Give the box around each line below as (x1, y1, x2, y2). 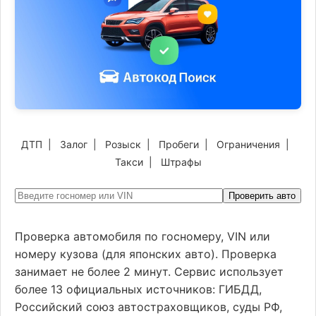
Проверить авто (229, 190, 296, 201)
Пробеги (159, 138, 199, 150)
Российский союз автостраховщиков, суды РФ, (15, 300, 282, 314)
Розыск (105, 138, 141, 150)
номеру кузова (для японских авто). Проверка (15, 247, 276, 261)
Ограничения (217, 138, 280, 150)
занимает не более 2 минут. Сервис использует (15, 265, 284, 279)
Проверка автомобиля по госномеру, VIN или (15, 229, 270, 243)
